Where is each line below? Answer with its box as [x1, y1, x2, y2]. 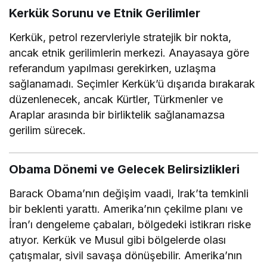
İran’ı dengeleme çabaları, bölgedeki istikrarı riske [9, 218, 252, 231]
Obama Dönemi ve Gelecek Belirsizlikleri [9, 162, 240, 176]
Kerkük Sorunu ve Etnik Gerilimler [9, 5, 200, 20]
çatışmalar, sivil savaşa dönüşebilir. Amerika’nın [9, 249, 243, 262]
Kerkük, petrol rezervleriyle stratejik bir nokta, [9, 30, 232, 44]
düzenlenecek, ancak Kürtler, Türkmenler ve [9, 92, 223, 105]
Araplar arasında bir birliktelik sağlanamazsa [9, 108, 225, 121]
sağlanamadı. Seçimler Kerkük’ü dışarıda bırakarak [9, 77, 256, 90]
